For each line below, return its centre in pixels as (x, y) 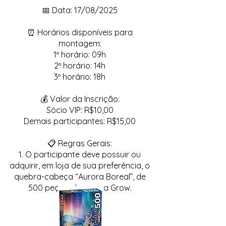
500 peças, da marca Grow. (80, 188)
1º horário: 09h (80, 54)
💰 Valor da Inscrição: (80, 99)
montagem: (80, 43)
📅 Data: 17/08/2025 (80, 10)
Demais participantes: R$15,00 (80, 121)
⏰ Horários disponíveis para (80, 32)
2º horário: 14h (80, 66)
